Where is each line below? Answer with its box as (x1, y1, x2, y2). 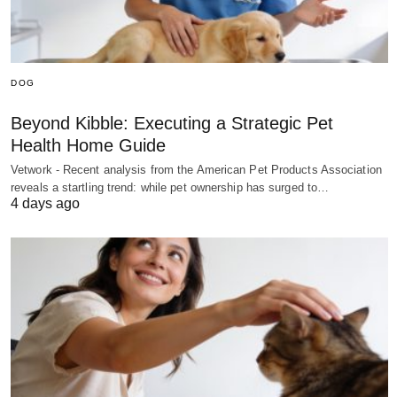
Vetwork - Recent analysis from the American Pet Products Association (11, 163, 382, 177)
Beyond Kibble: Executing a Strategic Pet (11, 113, 333, 134)
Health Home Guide (11, 136, 166, 156)
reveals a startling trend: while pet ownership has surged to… (11, 181, 330, 195)
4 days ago (11, 196, 80, 212)
